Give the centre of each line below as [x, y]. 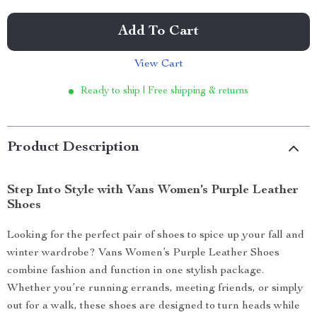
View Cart [158, 64]
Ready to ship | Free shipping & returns [165, 91]
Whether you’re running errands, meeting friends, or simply [155, 289]
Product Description [73, 148]
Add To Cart [158, 32]
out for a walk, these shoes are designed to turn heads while [154, 306]
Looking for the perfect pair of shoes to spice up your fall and [156, 236]
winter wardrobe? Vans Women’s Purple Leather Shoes [143, 253]
